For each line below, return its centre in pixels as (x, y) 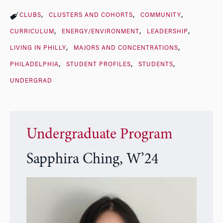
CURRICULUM (32, 32)
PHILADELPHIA (34, 65)
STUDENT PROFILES (98, 65)
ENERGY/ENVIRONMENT (100, 32)
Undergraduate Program (99, 135)
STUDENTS (156, 65)
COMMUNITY (161, 16)
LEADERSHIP (167, 32)
